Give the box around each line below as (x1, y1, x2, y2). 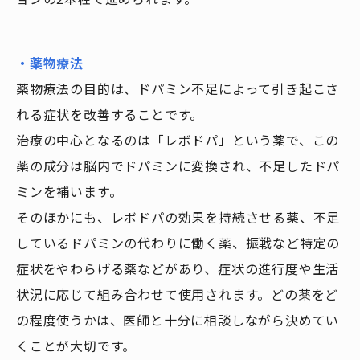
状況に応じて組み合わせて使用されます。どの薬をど (16, 285, 339, 304)
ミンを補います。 (16, 182, 123, 201)
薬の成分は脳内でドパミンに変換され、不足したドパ (16, 157, 341, 175)
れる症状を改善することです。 (16, 105, 204, 124)
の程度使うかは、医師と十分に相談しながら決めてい (16, 311, 340, 329)
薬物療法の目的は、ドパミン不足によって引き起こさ (16, 80, 340, 98)
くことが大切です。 (16, 337, 137, 355)
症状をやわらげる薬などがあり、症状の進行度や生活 (16, 260, 340, 278)
